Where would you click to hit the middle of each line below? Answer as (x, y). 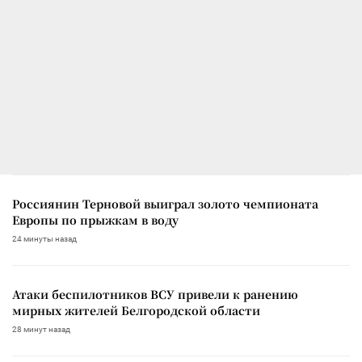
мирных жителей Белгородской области (136, 311)
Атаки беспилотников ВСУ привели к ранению (155, 295)
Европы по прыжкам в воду (95, 220)
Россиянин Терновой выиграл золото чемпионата (165, 204)
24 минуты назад (44, 239)
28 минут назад (41, 330)
